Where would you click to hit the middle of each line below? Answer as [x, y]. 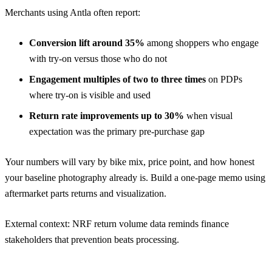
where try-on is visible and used [90, 95]
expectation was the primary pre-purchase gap [117, 131]
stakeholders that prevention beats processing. [92, 239]
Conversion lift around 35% [87, 42]
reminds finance [197, 223]
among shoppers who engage [202, 42]
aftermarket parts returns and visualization [84, 193]
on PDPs [224, 79]
